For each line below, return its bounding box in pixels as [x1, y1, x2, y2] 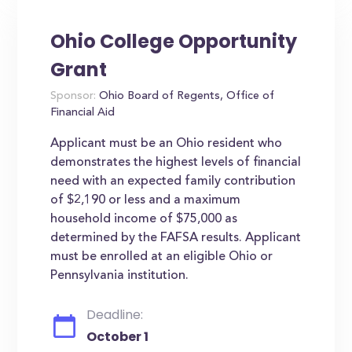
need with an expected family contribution [50, 175, 296, 188]
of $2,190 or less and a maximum [50, 194, 241, 207]
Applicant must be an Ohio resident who [50, 137, 283, 150]
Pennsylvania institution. [50, 269, 189, 282]
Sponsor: [50, 91, 97, 102]
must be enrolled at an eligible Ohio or [50, 251, 273, 263]
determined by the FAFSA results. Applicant [50, 232, 302, 244]
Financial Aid [50, 108, 115, 119]
